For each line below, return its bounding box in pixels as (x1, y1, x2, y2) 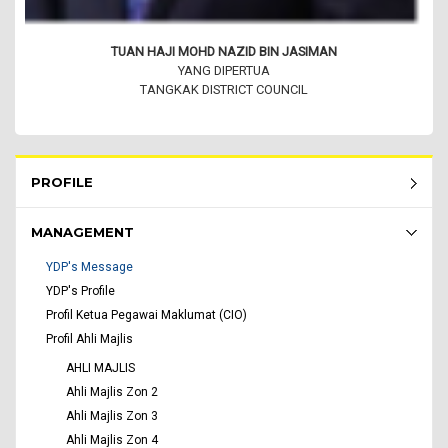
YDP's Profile (46, 284, 115, 299)
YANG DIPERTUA (178, 63, 270, 79)
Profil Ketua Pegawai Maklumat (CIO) (46, 308, 247, 323)
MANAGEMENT (31, 224, 134, 241)
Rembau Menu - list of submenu (15, 157, 198, 173)
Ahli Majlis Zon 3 (66, 409, 158, 424)
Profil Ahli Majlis (46, 332, 133, 347)
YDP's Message (46, 260, 133, 275)
